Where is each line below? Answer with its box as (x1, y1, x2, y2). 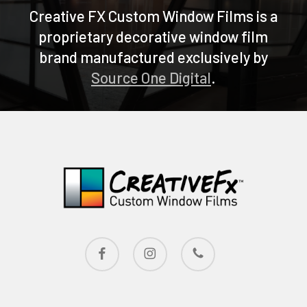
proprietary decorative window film (38, 27, 269, 46)
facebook (84, 236, 125, 251)
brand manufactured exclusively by (38, 48, 268, 66)
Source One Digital (90, 69, 211, 87)
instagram (132, 236, 172, 251)
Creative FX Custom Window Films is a (29, 7, 278, 25)
